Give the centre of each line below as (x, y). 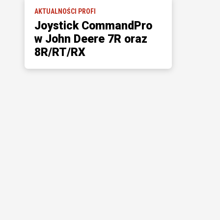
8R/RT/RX (60, 52)
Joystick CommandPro (93, 26)
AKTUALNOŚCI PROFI (65, 11)
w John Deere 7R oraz (91, 39)
